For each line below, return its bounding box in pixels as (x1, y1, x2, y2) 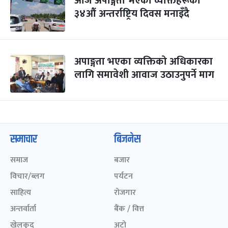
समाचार (10, 131, 37, 148)
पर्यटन (114, 169, 133, 183)
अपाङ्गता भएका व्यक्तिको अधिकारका (74, 53, 213, 70)
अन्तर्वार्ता (10, 202, 36, 216)
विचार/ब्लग (10, 169, 45, 183)
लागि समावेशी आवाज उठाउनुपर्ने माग (74, 66, 214, 83)
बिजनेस (114, 131, 140, 148)
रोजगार (114, 186, 136, 199)
